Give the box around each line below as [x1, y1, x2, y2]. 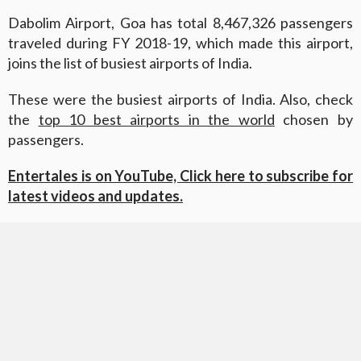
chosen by [274, 110, 354, 129]
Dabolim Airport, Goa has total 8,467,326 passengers [8, 14, 353, 32]
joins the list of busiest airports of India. [8, 54, 252, 73]
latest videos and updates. [8, 187, 183, 205]
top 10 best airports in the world [38, 110, 275, 129]
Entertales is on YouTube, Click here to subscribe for [8, 167, 353, 185]
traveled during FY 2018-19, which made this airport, [8, 34, 353, 52]
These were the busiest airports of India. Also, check [8, 90, 353, 109]
